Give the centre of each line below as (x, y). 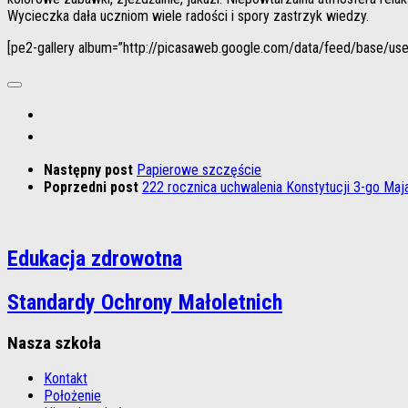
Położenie (72, 396)
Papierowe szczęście (199, 169)
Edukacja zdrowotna (95, 258)
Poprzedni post (93, 187)
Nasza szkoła (54, 343)
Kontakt (66, 379)
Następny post (90, 169)
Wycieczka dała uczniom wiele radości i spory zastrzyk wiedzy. (188, 15)
